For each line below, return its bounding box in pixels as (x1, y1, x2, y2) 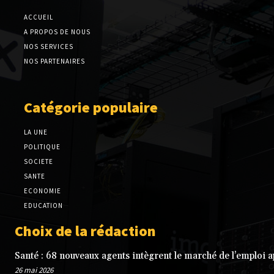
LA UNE (24, 128, 48, 137)
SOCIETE (24, 157, 53, 166)
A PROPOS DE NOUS (24, 28, 91, 37)
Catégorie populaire (24, 98, 158, 117)
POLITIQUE (24, 143, 61, 152)
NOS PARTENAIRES (24, 57, 85, 66)
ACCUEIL (24, 13, 53, 22)
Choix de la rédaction (15, 221, 156, 241)
